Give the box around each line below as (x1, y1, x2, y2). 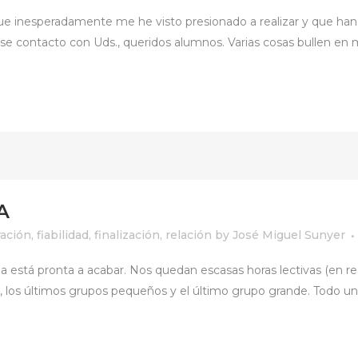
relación (165, 228, 212, 242)
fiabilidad (37, 228, 89, 242)
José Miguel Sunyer (233, 228, 345, 242)
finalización (94, 228, 160, 242)
